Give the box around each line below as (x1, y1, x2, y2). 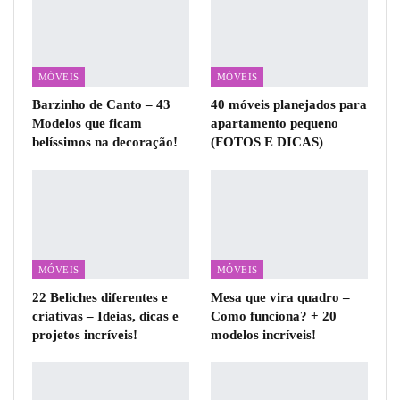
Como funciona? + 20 (211, 309, 337, 323)
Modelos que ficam (32, 115, 142, 130)
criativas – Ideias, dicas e (32, 309, 179, 323)
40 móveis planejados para (211, 96, 367, 112)
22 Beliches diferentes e (32, 290, 168, 304)
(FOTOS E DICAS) (211, 134, 323, 149)
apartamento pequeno (211, 115, 338, 130)
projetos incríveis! (32, 328, 137, 342)
